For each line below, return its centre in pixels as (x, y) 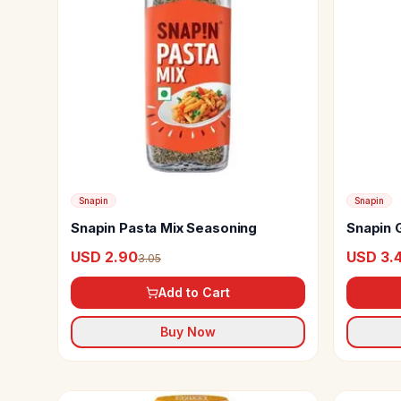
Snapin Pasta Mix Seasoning (164, 228)
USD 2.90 (104, 257)
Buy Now (188, 332)
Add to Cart (194, 292)
